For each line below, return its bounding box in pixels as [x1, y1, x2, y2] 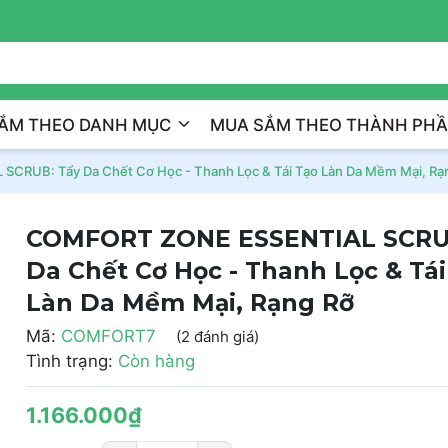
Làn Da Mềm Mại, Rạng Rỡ [25, 288, 354, 317]
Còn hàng [117, 351, 195, 371]
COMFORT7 [60, 326, 156, 346]
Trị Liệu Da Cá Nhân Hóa [246, 9, 422, 28]
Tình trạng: [25, 351, 113, 371]
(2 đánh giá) [175, 326, 259, 346]
